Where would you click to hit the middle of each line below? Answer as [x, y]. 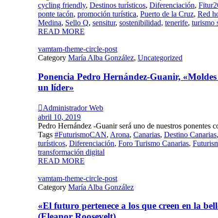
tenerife [176, 23]
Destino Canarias [190, 134]
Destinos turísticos [118, 5]
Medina [50, 23]
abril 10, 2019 [59, 117]
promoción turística [107, 14]
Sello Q [77, 23]
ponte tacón [56, 14]
